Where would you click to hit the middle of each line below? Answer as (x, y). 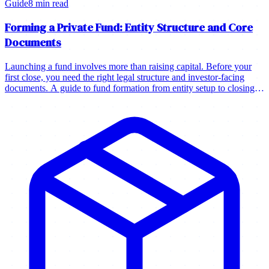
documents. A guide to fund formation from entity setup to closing (130, 88)
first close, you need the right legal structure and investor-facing (125, 77)
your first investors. (41, 98)
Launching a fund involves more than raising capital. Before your (128, 66)
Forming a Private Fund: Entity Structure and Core (129, 28)
